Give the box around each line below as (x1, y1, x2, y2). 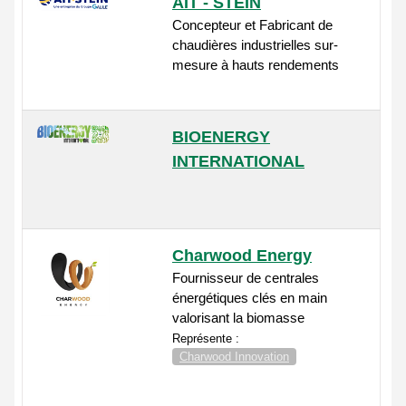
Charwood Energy (172, 246, 312, 266)
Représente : (172, 332, 239, 346)
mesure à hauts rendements (172, 57, 339, 73)
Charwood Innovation (179, 350, 289, 364)
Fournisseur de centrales (172, 270, 319, 286)
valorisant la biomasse (172, 310, 304, 326)
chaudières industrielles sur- (172, 37, 338, 53)
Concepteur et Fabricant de (172, 17, 333, 34)
